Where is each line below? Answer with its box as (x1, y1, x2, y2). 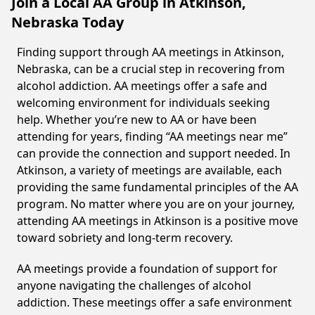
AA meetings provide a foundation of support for (17, 261, 278, 276)
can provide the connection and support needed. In (17, 146, 290, 161)
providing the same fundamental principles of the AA (17, 179, 298, 195)
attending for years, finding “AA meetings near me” (17, 129, 288, 144)
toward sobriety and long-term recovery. (17, 230, 233, 245)
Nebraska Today (11, 13, 124, 32)
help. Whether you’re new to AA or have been (17, 112, 257, 127)
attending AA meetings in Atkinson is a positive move (17, 213, 298, 229)
